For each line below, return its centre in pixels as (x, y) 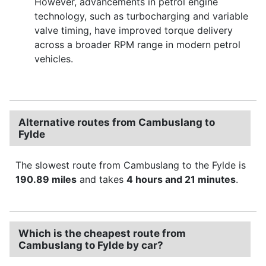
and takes (102, 179)
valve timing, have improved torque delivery (134, 30)
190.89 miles (46, 179)
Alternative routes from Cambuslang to (117, 122)
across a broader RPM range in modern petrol (137, 44)
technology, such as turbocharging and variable (141, 16)
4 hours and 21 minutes (181, 179)
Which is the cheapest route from (102, 233)
